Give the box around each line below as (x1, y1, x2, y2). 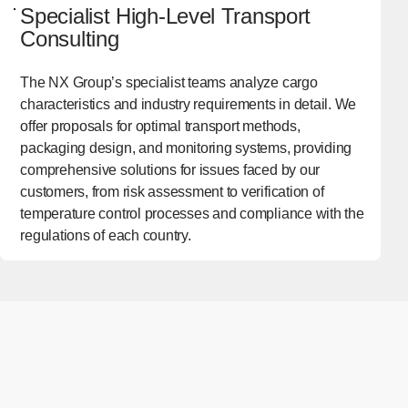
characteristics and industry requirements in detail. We (20, 97, 357, 113)
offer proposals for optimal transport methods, (20, 118, 301, 135)
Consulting (20, 26, 119, 52)
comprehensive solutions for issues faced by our (20, 162, 321, 178)
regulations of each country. (20, 228, 191, 244)
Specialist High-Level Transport (20, 4, 311, 29)
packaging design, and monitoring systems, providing (20, 140, 352, 157)
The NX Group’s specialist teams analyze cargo (20, 75, 318, 91)
